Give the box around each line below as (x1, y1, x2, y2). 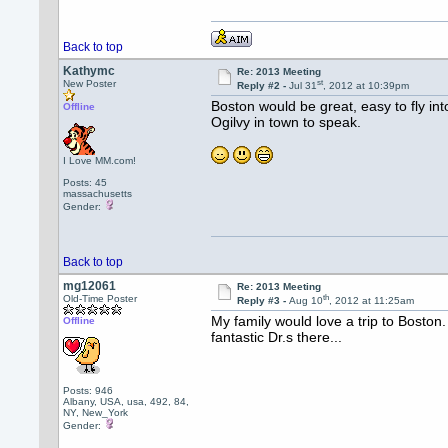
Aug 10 (288, 295, 323, 307)
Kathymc (63, 64, 116, 78)
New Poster (63, 78, 117, 89)
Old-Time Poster (63, 293, 138, 304)
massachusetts (63, 188, 133, 199)
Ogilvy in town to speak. (211, 114, 362, 131)
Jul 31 (288, 80, 317, 92)
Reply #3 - (236, 295, 289, 307)
